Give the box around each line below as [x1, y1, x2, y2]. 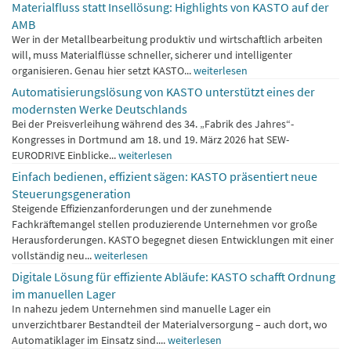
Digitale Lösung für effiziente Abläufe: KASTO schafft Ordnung [12, 268, 335, 284]
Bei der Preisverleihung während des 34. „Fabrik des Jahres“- [12, 116, 294, 131]
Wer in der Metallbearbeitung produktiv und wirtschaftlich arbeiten [12, 31, 323, 46]
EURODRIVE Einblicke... [12, 147, 118, 162]
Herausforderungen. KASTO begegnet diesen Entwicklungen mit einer [12, 232, 334, 247]
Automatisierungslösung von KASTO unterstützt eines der [12, 83, 315, 100]
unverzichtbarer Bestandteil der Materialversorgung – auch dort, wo [12, 317, 327, 331]
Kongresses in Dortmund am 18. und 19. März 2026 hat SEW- [12, 132, 289, 147]
